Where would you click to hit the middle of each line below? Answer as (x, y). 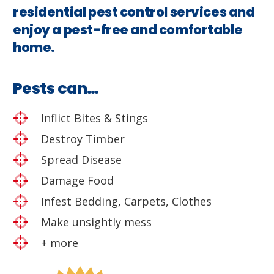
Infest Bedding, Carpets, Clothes (127, 201)
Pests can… (56, 88)
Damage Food (78, 180)
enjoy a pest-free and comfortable (128, 29)
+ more (60, 243)
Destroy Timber (83, 139)
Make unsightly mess (97, 222)
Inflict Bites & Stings (95, 118)
